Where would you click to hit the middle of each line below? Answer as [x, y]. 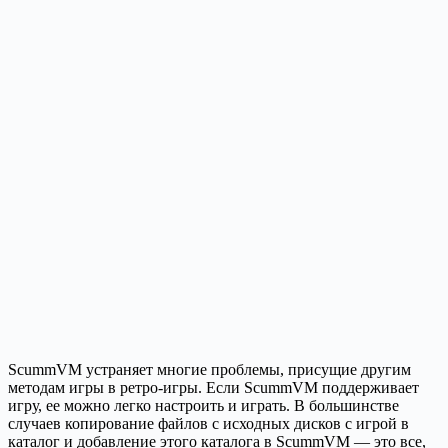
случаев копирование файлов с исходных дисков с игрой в [208, 424]
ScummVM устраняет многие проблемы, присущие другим [209, 370]
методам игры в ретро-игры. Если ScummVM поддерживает [213, 388]
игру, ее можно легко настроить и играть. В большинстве [203, 406]
